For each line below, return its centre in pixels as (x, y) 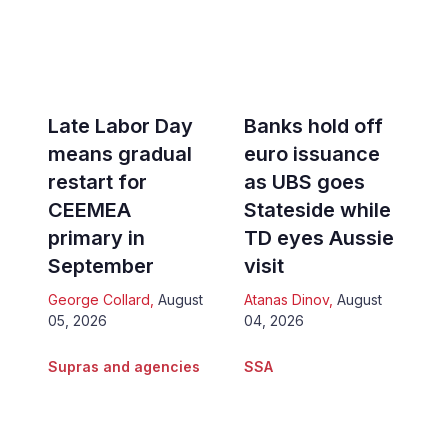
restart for (97, 181)
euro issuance (312, 153)
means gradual (119, 153)
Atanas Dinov (286, 299)
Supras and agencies (123, 366)
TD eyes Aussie (319, 237)
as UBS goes (304, 181)
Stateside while (317, 209)
